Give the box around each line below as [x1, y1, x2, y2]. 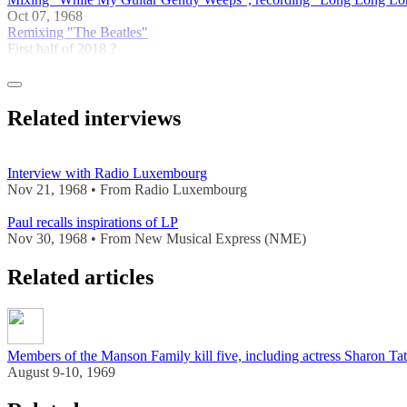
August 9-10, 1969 [7, 364, 115, 381]
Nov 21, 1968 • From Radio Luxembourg [7, 182, 247, 198]
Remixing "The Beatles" [7, 25, 148, 41]
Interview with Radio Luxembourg [7, 165, 207, 182]
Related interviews [7, 106, 181, 131]
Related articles [7, 265, 154, 290]
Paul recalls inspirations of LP [7, 214, 178, 231]
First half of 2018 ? [7, 41, 116, 57]
